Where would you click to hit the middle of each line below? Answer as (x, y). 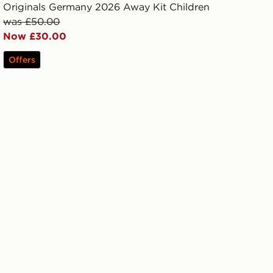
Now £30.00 (35, 36)
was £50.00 (32, 22)
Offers (22, 60)
